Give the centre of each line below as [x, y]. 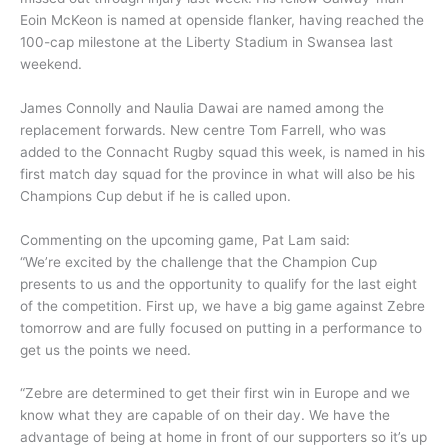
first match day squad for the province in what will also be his [217, 173]
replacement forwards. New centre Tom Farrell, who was [203, 129]
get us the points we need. [105, 349]
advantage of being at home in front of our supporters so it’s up [223, 437]
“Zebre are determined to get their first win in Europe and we [215, 393]
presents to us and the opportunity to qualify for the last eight [218, 283]
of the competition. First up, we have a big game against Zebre [222, 305]
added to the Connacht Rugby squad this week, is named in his [222, 151]
